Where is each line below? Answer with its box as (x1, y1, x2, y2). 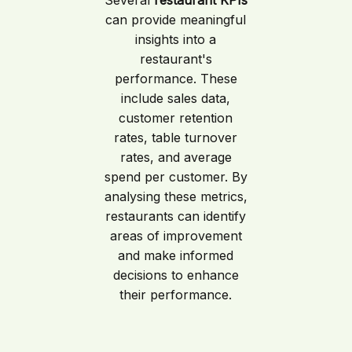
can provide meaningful (105, 11, 247, 27)
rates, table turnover (114, 129, 238, 145)
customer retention (119, 109, 233, 126)
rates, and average (119, 148, 232, 165)
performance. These (114, 70, 237, 86)
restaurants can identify (105, 207, 247, 224)
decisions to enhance (112, 266, 239, 283)
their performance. (119, 286, 233, 302)
